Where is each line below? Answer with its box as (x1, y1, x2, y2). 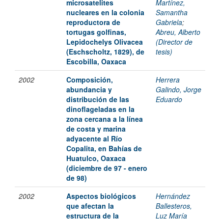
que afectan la (66, 201, 114, 211)
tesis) (156, 47, 172, 57)
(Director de (156, 37, 192, 47)
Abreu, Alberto (156, 27, 200, 37)
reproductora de (66, 17, 120, 27)
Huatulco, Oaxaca (66, 153, 126, 164)
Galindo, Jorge (156, 84, 201, 95)
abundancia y (66, 84, 112, 95)
